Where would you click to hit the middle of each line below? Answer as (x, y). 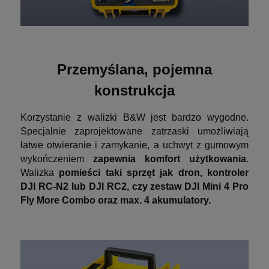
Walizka (40, 172)
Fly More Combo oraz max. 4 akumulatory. (116, 200)
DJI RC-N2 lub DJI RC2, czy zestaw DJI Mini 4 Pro (134, 186)
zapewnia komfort (137, 159)
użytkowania (218, 159)
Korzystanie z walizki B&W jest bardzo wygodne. (134, 117)
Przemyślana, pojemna (134, 69)
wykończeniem (57, 159)
